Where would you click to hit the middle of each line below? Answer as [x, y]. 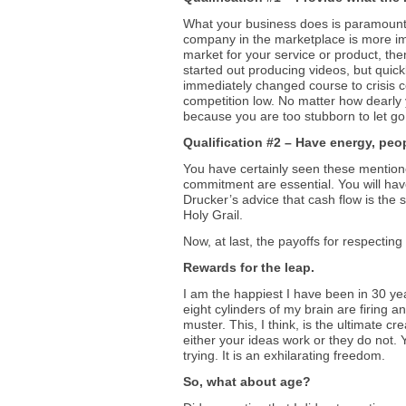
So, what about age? [247, 382]
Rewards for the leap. [249, 267]
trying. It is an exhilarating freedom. [284, 355]
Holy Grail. [213, 215]
